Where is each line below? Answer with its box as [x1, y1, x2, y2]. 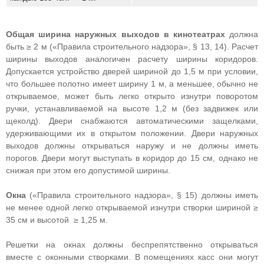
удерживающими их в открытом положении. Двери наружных [6, 128, 258, 138]
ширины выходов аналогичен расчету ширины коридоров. [6, 54, 258, 64]
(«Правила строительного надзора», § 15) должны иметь [26, 190, 258, 200]
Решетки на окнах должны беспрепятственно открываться [6, 240, 258, 249]
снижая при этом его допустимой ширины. [6, 166, 170, 175]
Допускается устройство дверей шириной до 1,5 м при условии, [6, 67, 258, 76]
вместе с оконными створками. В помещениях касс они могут [6, 252, 258, 262]
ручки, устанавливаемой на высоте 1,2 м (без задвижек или [6, 104, 258, 113]
